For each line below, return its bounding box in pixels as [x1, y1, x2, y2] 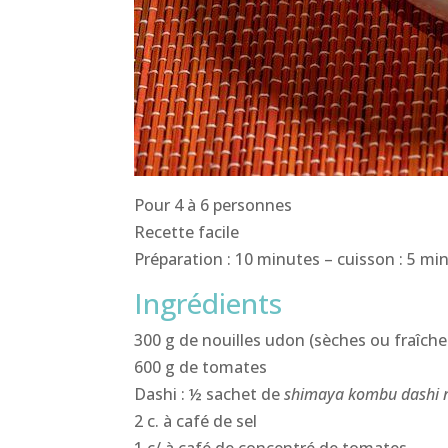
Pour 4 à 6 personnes [134, 193, 293, 216]
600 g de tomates [134, 355, 268, 378]
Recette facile [134, 220, 240, 243]
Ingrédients [134, 283, 283, 322]
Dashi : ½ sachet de [134, 382, 285, 405]
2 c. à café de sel [134, 409, 258, 432]
